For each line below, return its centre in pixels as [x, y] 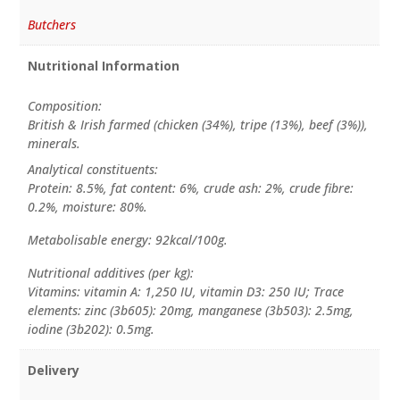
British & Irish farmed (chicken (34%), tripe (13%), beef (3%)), [197, 125]
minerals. [54, 144]
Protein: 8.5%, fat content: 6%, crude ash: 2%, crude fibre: [190, 188]
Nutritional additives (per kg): [110, 273]
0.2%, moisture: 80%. [87, 207]
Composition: [64, 106]
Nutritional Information [103, 66]
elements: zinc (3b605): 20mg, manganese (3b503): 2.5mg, [190, 311]
